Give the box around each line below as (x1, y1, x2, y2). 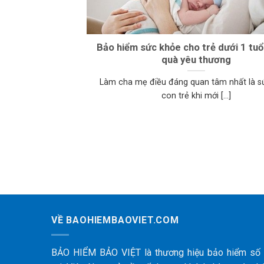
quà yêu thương (161, 54, 231, 65)
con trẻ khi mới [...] (161, 91, 231, 101)
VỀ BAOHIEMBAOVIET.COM (51, 214, 179, 226)
